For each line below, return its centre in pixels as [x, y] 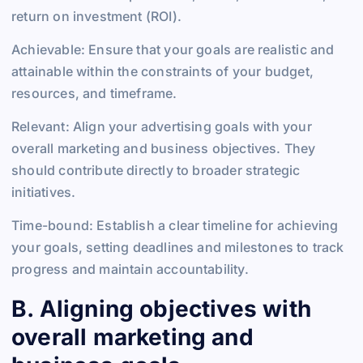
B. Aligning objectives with [161, 308]
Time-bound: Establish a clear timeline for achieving [175, 225]
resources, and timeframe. [94, 93]
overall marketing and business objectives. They [164, 148]
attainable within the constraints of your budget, [162, 71]
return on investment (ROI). [96, 16]
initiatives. [44, 192]
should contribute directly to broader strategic [156, 170]
